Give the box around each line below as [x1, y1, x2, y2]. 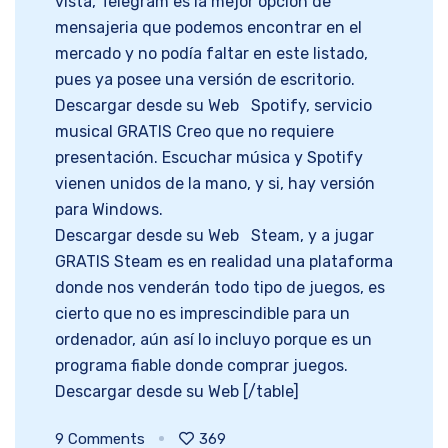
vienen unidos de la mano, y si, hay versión [55, 174, 375, 194]
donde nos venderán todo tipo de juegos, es [55, 278, 385, 298]
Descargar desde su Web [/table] [55, 382, 299, 402]
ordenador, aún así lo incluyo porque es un [55, 330, 372, 350]
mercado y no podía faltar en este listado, [55, 44, 368, 64]
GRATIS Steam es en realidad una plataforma [55, 252, 393, 272]
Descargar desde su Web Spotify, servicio [55, 96, 372, 116]
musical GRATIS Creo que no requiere [55, 122, 334, 142]
